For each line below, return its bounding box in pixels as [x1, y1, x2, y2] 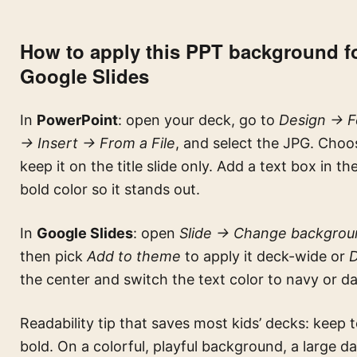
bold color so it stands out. [20, 181, 200, 198]
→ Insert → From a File [20, 135, 175, 151]
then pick [20, 248, 87, 265]
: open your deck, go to [118, 112, 279, 128]
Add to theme [87, 248, 181, 265]
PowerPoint [37, 112, 118, 128]
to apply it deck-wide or [181, 248, 349, 265]
